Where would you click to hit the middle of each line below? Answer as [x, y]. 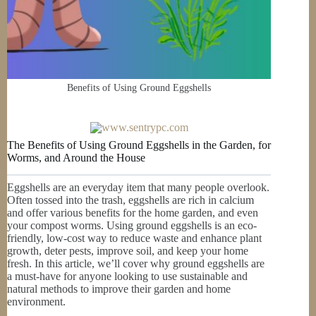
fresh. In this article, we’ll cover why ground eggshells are [136, 264]
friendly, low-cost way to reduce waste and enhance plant [134, 238]
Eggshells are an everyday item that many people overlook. [138, 188]
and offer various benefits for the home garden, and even [133, 213]
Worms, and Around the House [76, 157]
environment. [36, 302]
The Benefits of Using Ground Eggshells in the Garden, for [139, 145]
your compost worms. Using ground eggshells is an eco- [132, 226]
